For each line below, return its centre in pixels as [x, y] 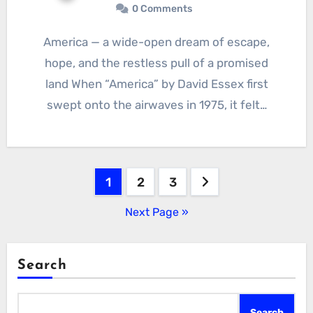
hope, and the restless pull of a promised [156, 63]
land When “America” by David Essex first [156, 84]
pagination [64, 210]
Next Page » [156, 212]
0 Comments [162, 9]
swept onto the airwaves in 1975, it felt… [156, 105]
